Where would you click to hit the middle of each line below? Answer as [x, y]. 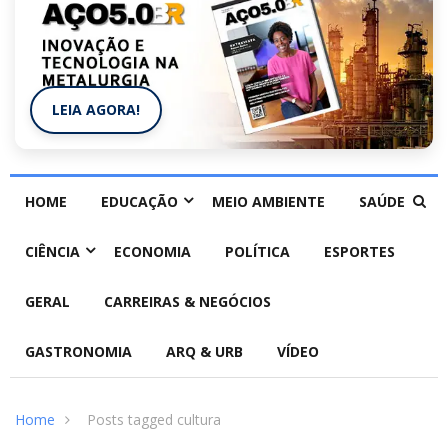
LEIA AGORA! [96, 110]
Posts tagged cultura [154, 420]
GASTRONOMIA [78, 352]
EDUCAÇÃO [139, 202]
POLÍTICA [257, 252]
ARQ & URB [204, 352]
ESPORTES [359, 252]
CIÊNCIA [52, 252]
